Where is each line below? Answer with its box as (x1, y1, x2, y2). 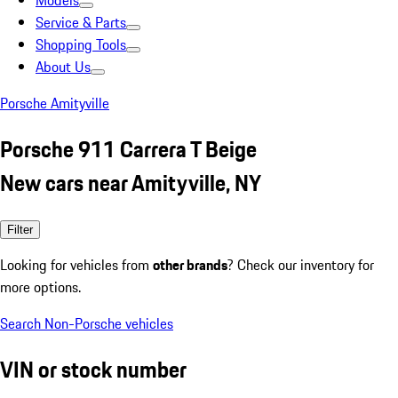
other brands (153, 253, 227, 275)
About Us (36, 56, 91, 77)
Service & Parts (36, 12, 126, 33)
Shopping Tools (36, 34, 126, 55)
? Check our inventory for (227, 253, 374, 275)
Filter (7, 222, 33, 236)
